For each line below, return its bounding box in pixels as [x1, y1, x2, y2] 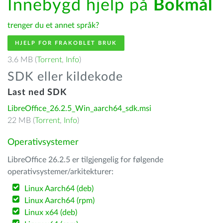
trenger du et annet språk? [7, 21, 99, 29]
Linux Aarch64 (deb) [24, 185, 94, 193]
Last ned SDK [7, 88, 67, 97]
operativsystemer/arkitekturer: [7, 168, 113, 176]
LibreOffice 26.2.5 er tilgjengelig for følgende [7, 156, 163, 164]
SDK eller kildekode [7, 71, 123, 83]
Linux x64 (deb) [24, 209, 78, 217]
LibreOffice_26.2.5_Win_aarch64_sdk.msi [7, 105, 151, 112]
